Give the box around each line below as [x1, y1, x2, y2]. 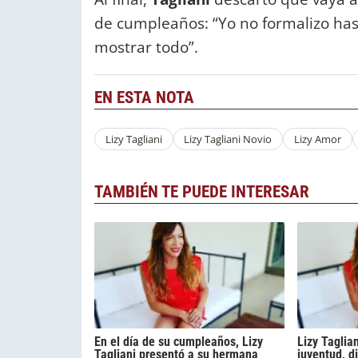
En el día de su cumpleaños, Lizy [94, 333, 263, 349]
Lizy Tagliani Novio [184, 132, 272, 147]
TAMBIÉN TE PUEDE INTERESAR [94, 181, 309, 201]
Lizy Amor [293, 132, 341, 147]
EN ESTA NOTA [94, 88, 194, 108]
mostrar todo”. [94, 36, 198, 58]
